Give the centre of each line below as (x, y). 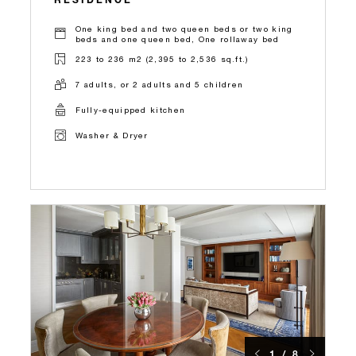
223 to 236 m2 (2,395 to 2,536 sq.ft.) (162, 59)
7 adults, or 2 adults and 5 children (159, 85)
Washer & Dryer (112, 135)
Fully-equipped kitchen (130, 110)
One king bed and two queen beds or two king (184, 28)
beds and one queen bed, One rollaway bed (177, 39)
